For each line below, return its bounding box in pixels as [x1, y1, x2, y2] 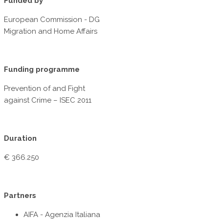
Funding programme [4, 65, 80, 74]
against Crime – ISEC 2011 [4, 96, 91, 105]
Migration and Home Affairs [4, 27, 97, 36]
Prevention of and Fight [4, 84, 85, 93]
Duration [4, 134, 37, 143]
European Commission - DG [4, 15, 100, 24]
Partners [4, 191, 36, 200]
